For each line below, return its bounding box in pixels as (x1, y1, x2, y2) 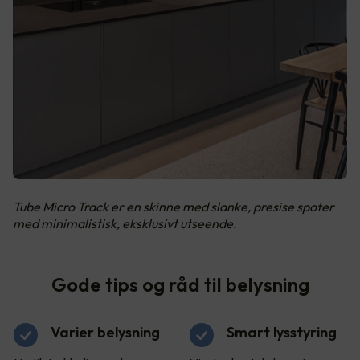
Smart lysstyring (227, 323, 337, 342)
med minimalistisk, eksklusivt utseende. (13, 215, 237, 232)
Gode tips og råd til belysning (51, 272, 309, 297)
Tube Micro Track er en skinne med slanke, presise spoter (13, 198, 334, 215)
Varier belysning (51, 323, 160, 342)
